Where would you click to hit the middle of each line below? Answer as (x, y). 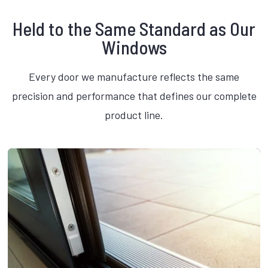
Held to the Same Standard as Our (134, 29)
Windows (134, 47)
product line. (134, 115)
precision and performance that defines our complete (134, 96)
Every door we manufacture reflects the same (134, 77)
